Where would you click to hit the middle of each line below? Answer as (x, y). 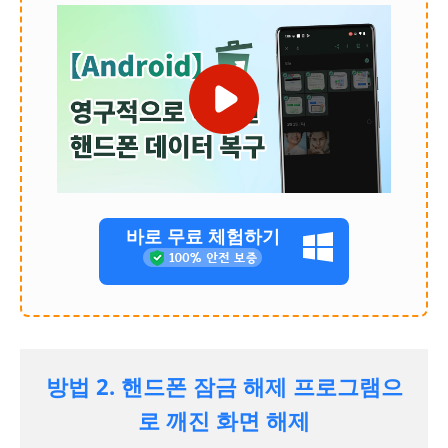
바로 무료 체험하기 (202, 235)
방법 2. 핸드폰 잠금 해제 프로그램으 (224, 385)
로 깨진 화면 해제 (224, 419)
